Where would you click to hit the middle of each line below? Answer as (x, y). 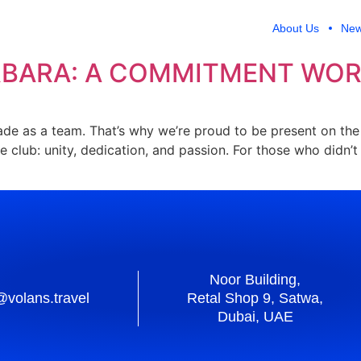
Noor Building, (255, 280)
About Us (296, 28)
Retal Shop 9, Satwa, (255, 299)
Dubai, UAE (255, 317)
